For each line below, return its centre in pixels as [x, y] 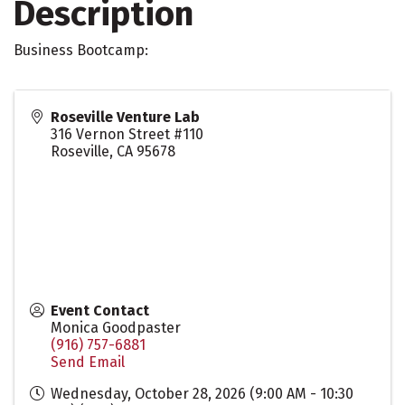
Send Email [88, 362]
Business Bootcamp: [81, 50]
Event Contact [100, 311]
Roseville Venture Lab [125, 117]
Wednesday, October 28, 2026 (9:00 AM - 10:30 [202, 394]
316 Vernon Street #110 [127, 134]
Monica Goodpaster [116, 328]
